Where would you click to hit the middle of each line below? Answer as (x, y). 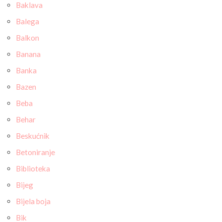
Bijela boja (33, 201)
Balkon (28, 38)
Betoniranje (35, 152)
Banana (28, 54)
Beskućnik (33, 136)
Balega (28, 21)
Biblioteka (33, 168)
